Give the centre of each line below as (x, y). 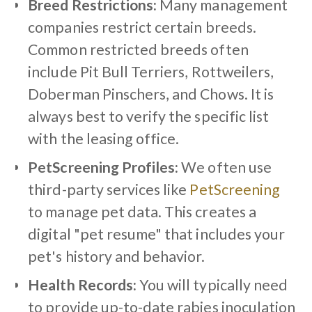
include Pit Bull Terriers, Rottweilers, (151, 71)
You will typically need (212, 284)
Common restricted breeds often (138, 49)
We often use (225, 167)
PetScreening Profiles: (103, 167)
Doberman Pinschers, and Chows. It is (151, 94)
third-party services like (109, 189)
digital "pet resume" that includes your (157, 234)
